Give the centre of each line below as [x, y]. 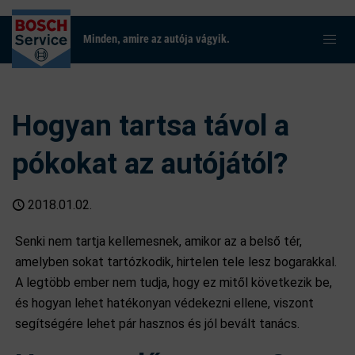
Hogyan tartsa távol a [151, 126]
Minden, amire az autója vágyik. [157, 40]
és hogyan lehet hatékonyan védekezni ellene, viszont [165, 303]
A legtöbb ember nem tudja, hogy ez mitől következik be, [174, 282]
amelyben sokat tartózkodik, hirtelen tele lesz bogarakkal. [176, 262]
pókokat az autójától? [150, 164]
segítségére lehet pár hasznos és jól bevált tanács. [158, 324]
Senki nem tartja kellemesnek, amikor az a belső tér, [159, 241]
